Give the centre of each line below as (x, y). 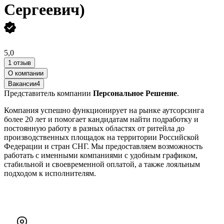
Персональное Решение (135, 93)
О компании (26, 73)
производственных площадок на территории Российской (101, 137)
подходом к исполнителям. (50, 173)
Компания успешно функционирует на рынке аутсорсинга (104, 110)
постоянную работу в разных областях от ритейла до (94, 128)
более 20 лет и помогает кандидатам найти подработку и (101, 119)
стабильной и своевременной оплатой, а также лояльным (102, 164)
